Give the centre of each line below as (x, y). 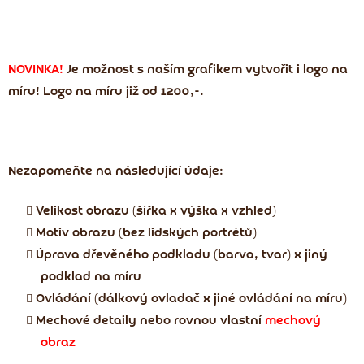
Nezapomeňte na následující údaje (114, 171)
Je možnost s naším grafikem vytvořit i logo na (207, 69)
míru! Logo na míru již (75, 91)
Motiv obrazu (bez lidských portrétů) (146, 233)
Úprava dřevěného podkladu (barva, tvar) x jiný (182, 255)
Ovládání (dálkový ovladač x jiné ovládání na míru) (191, 299)
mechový (293, 321)
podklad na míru (91, 277)
